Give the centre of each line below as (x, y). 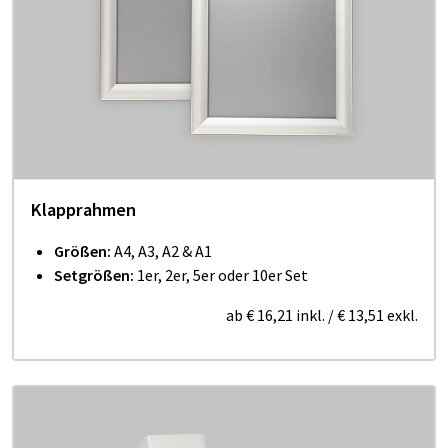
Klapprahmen (83, 209)
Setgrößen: (94, 274)
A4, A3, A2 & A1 (161, 250)
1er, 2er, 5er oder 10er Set (221, 274)
